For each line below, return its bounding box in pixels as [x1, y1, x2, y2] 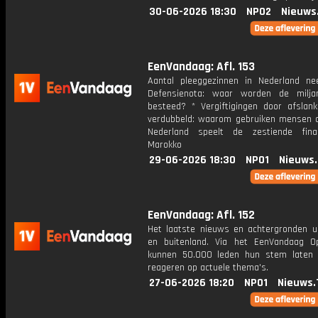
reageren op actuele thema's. [148, 261, 268, 274]
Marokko [148, 138, 182, 151]
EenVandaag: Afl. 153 [148, 59, 255, 75]
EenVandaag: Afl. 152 [148, 207, 255, 223]
